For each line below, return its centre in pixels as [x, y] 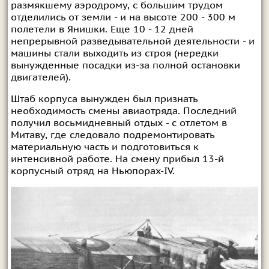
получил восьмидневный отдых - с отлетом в [119, 123]
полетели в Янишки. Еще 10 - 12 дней [102, 29]
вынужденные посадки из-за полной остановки [125, 65]
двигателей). [41, 77]
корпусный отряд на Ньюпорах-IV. [92, 171]
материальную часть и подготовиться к [104, 147]
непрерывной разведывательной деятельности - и [132, 41]
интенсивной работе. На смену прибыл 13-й [117, 159]
